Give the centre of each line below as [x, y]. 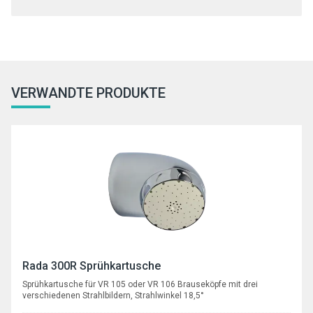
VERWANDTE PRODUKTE [88, 93]
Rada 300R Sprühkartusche [92, 265]
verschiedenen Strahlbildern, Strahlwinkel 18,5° [113, 295]
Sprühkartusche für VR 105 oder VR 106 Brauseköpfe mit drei [140, 284]
